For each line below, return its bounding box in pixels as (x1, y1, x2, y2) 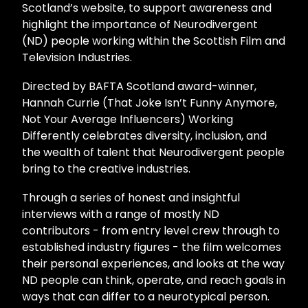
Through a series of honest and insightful (22, 189, 240, 206)
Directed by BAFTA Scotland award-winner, (22, 78, 256, 94)
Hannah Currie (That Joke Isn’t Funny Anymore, (22, 94, 277, 111)
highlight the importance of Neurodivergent (22, 16, 258, 32)
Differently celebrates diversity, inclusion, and (22, 127, 267, 144)
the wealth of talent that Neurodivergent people (22, 144, 285, 160)
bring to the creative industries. (22, 160, 190, 177)
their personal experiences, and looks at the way (22, 255, 285, 272)
